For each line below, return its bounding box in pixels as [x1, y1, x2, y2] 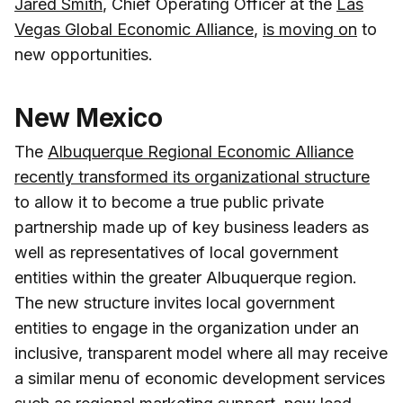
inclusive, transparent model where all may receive [14, 343, 388, 363]
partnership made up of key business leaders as [14, 217, 369, 237]
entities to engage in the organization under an [14, 318, 359, 337]
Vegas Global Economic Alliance [14, 19, 254, 39]
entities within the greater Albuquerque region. [14, 267, 357, 287]
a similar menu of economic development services [14, 368, 385, 388]
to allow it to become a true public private [14, 192, 324, 211]
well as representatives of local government [14, 242, 338, 262]
